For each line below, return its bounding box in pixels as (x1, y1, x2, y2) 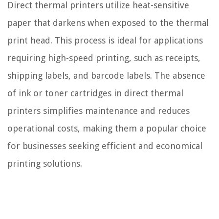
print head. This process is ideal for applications (7, 35, 203, 45)
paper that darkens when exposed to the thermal (7, 17, 209, 28)
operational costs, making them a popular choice (7, 123, 206, 133)
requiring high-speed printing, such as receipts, (7, 52, 200, 63)
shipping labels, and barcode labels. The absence (7, 70, 205, 81)
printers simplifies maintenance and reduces (7, 105, 190, 116)
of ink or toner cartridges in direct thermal (7, 88, 183, 98)
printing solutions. (7, 158, 82, 169)
